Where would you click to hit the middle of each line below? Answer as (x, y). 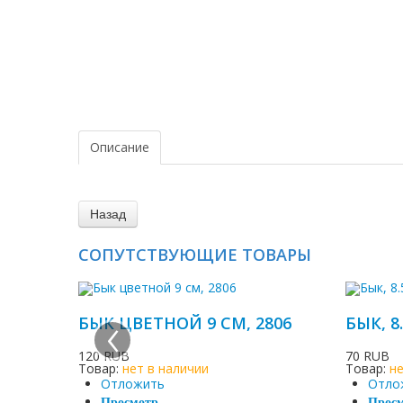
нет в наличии (166, 369)
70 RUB (368, 356)
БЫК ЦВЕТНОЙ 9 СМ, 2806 (185, 323)
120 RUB (104, 356)
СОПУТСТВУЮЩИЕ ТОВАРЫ (195, 255)
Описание (120, 147)
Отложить (133, 384)
